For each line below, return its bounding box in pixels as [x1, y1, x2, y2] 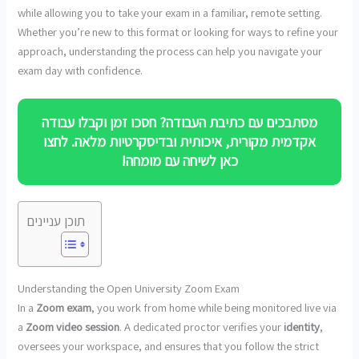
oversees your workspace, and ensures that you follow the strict [18, 337, 320, 353]
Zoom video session [26, 318, 120, 334]
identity [284, 318, 321, 334]
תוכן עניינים [26, 212, 86, 231]
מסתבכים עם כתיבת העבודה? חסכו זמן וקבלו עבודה [42, 113, 317, 132]
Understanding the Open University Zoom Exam [18, 280, 240, 296]
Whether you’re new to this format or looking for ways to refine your [18, 23, 339, 39]
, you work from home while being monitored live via [91, 299, 337, 315]
